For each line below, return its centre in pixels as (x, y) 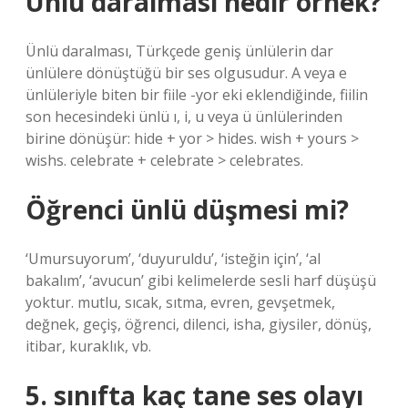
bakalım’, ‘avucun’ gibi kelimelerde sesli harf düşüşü (201, 280)
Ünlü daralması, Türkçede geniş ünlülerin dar (179, 51)
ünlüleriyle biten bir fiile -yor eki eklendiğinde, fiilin (197, 95)
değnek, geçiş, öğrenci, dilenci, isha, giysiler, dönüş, (199, 324)
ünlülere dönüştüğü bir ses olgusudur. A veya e (186, 73)
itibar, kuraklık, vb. (88, 346)
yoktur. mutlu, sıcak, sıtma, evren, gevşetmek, (180, 302)
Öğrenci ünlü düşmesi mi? (187, 209)
